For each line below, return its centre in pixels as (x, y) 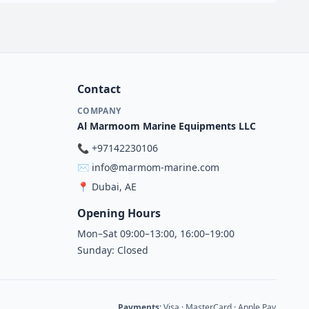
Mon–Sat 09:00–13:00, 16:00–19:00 (156, 233)
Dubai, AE (114, 187)
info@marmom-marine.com (156, 167)
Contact (99, 89)
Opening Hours (119, 213)
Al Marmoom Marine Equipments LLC (167, 126)
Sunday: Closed (113, 250)
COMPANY (99, 111)
